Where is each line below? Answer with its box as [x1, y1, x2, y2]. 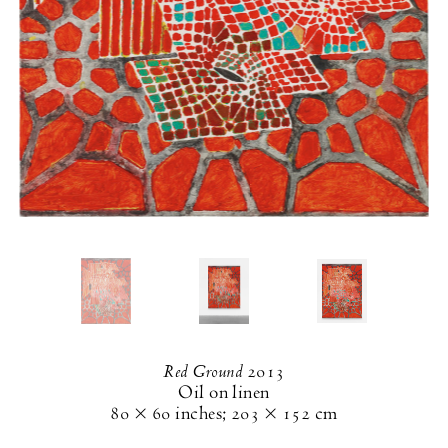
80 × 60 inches [110, 402, 222, 426]
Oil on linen [178, 381, 270, 405]
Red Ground [163, 359, 243, 384]
